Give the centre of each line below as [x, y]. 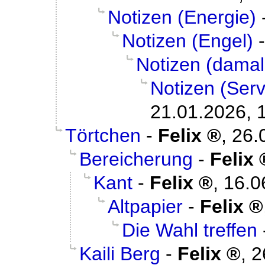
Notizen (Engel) [188, 41]
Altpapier [145, 207]
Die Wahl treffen [190, 230]
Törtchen [103, 136]
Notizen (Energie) [182, 17]
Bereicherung [136, 159]
